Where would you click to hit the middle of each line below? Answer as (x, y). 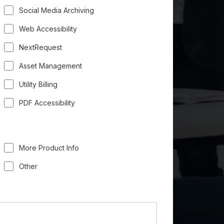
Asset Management (50, 65)
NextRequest (40, 47)
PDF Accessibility (47, 102)
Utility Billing (38, 84)
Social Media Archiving (56, 10)
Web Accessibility (48, 28)
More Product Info (49, 147)
